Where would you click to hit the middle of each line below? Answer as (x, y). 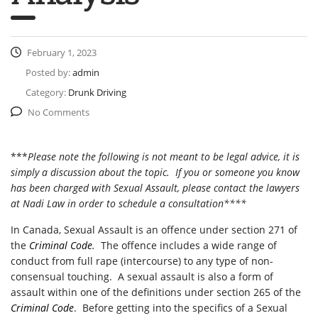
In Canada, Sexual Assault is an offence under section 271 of (154, 230)
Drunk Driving (97, 92)
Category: (47, 92)
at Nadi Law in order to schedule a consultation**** (128, 203)
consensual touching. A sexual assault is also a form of (142, 276)
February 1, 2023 (61, 53)
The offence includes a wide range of (187, 245)
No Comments (59, 112)
